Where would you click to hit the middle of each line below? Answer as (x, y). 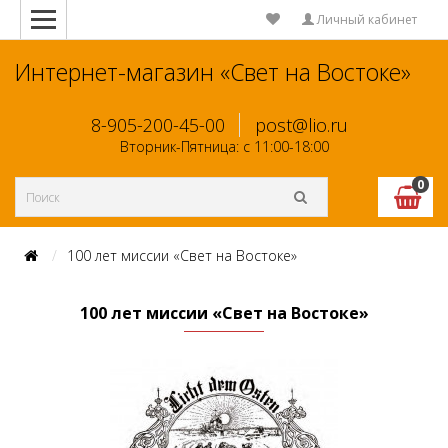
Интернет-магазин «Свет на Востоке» (213, 72)
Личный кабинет (365, 19)
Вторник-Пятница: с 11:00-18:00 (224, 146)
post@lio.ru (301, 125)
